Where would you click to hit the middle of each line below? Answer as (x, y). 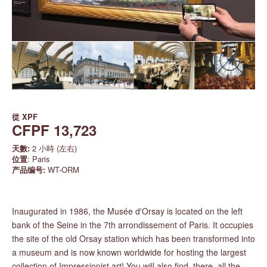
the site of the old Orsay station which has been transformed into (133, 238)
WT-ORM (62, 170)
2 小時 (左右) (53, 148)
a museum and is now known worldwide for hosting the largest (129, 252)
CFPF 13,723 (54, 130)
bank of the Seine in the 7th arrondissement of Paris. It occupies (133, 225)
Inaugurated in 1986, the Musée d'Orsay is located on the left (127, 211)
